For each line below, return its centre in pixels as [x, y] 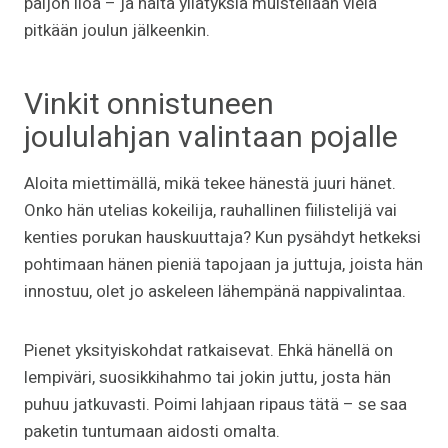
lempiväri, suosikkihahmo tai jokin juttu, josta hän [207, 377]
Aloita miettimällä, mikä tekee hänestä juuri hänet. [210, 183]
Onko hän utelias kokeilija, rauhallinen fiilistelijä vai [210, 210]
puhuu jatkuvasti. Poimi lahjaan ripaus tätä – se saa [215, 404]
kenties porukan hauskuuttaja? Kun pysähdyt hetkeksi [222, 237]
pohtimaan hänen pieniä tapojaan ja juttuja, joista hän [223, 264]
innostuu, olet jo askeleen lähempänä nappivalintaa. [215, 291]
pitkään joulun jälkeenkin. [117, 30]
